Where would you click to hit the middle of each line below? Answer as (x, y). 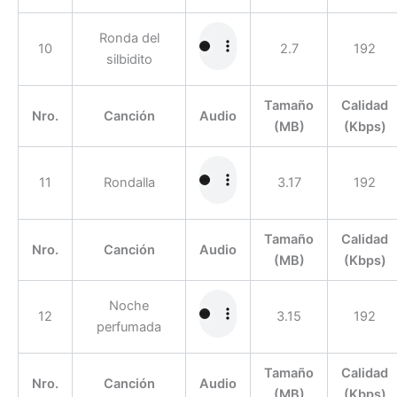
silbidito (129, 59)
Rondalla (129, 182)
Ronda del (129, 38)
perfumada (129, 327)
